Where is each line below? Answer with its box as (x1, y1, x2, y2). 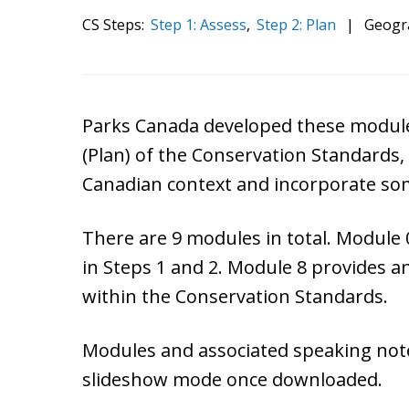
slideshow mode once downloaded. (82, 366, 383, 392)
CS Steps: (82, 14, 148, 35)
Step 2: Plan (257, 14, 336, 35)
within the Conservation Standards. (82, 283, 389, 309)
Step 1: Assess (151, 14, 246, 35)
